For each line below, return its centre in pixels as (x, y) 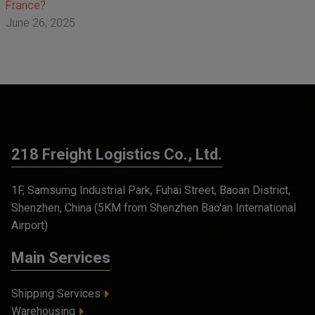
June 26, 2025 (40, 23)
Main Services (61, 258)
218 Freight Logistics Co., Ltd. (117, 155)
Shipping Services (56, 294)
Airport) (30, 226)
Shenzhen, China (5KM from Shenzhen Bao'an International (154, 208)
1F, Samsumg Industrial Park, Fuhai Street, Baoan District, (151, 191)
